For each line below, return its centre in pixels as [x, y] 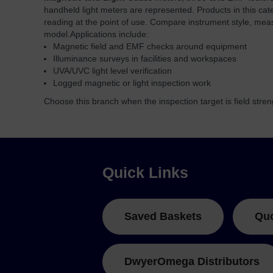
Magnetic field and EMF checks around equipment [150, 46]
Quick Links [145, 172]
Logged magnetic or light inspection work [132, 83]
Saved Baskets [163, 216]
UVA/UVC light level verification [112, 71]
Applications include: [109, 34]
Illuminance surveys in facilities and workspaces [145, 58]
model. [57, 34]
